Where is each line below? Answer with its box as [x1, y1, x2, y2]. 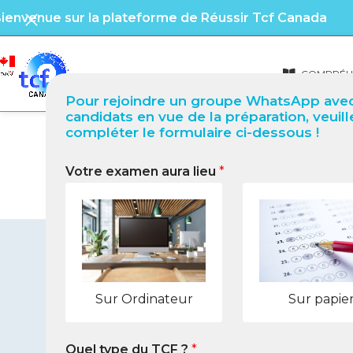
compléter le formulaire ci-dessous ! [65, 124, 319, 140]
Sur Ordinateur [95, 291, 193, 307]
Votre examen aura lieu [65, 164, 219, 179]
